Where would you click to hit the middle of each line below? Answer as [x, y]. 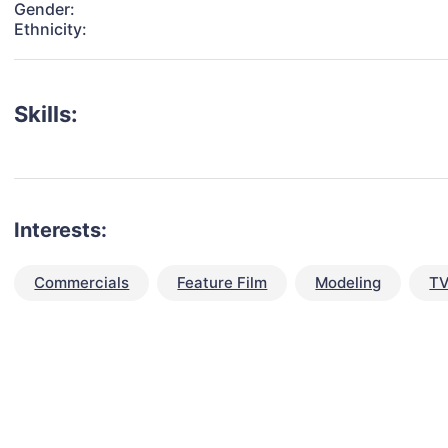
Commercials [82, 283]
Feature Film [222, 283]
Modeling [348, 283]
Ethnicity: [51, 29]
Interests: [61, 230]
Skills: [46, 114]
